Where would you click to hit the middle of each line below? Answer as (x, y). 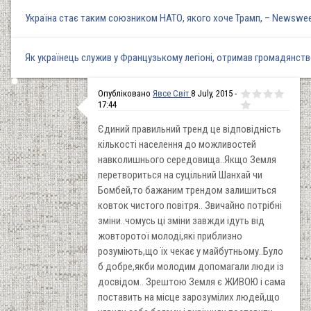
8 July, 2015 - (214, 93)
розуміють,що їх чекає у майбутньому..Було (191, 251)
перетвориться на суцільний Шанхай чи (180, 175)
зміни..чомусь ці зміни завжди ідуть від (181, 220)
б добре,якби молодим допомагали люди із (191, 266)
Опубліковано (125, 93)
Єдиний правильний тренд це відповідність (190, 129)
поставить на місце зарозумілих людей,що (189, 297)
